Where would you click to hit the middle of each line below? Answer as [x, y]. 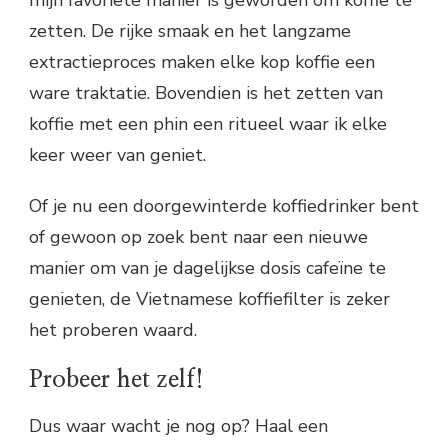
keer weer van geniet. [117, 154]
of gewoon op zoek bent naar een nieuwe [198, 236]
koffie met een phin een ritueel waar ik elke [208, 123]
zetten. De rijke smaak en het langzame [190, 30]
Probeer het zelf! [116, 379]
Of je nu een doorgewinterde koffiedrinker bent [224, 205]
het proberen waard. [113, 329]
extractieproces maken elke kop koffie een [202, 61]
